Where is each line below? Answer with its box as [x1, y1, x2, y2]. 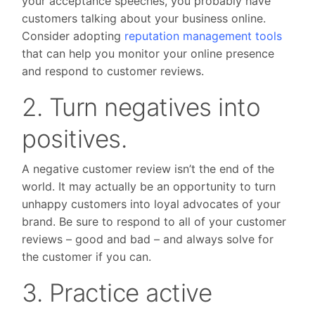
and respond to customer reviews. [22, 64, 205, 79]
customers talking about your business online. [22, 11, 266, 26]
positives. [22, 124, 127, 154]
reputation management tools [124, 29, 283, 44]
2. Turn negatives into [22, 92, 261, 122]
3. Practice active [22, 278, 212, 308]
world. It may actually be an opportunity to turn [22, 179, 276, 194]
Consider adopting [22, 29, 125, 44]
